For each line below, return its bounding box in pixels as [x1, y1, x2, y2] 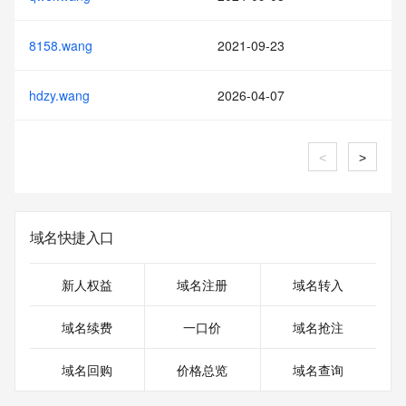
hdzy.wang [29, 86, 90, 104]
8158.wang [29, 36, 92, 54]
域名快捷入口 [30, 227, 114, 247]
